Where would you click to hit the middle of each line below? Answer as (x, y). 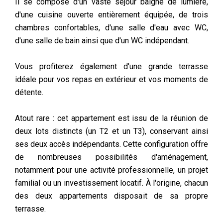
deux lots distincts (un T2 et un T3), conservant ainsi (111, 131)
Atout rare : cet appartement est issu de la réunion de (111, 118)
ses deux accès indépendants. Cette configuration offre (111, 144)
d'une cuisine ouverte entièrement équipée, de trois (111, 15)
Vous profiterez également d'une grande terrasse (111, 66)
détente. (29, 92)
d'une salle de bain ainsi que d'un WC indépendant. (102, 41)
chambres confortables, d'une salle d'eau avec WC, (111, 28)
